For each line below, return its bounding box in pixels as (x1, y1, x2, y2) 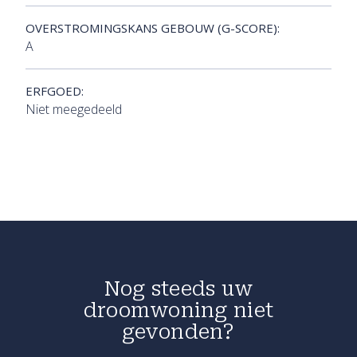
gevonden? (122, 320, 235, 344)
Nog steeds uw (104, 277, 253, 301)
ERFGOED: (25, 83, 84, 100)
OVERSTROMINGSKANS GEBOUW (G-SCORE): (25, 20, 280, 37)
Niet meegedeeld (25, 100, 122, 119)
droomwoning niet (83, 299, 274, 323)
